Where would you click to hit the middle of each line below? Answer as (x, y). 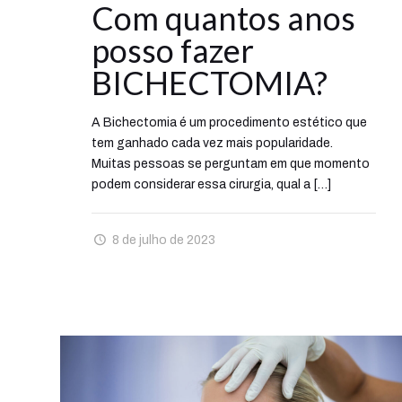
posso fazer (172, 51)
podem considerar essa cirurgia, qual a (201, 185)
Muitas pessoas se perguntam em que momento (230, 164)
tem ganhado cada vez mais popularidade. (213, 144)
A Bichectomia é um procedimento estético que (229, 123)
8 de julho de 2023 (163, 240)
